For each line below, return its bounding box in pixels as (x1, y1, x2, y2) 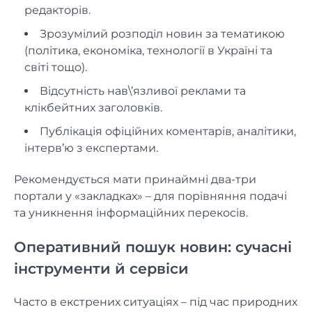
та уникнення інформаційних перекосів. (14, 206, 248, 220)
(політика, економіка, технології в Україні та (24, 44, 272, 58)
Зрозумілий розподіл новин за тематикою (40, 27, 285, 41)
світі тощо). (24, 61, 87, 75)
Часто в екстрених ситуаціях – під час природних (14, 295, 297, 309)
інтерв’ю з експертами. (24, 141, 158, 155)
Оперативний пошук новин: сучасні (14, 237, 292, 256)
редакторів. (24, 3, 91, 17)
